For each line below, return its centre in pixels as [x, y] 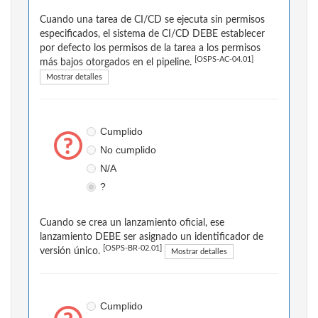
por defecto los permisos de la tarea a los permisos [150, 49]
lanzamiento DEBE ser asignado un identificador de [152, 237]
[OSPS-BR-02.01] [132, 249]
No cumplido [128, 150]
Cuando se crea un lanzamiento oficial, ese [132, 223]
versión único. [71, 252]
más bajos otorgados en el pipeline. [117, 63]
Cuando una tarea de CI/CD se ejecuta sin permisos [152, 20]
